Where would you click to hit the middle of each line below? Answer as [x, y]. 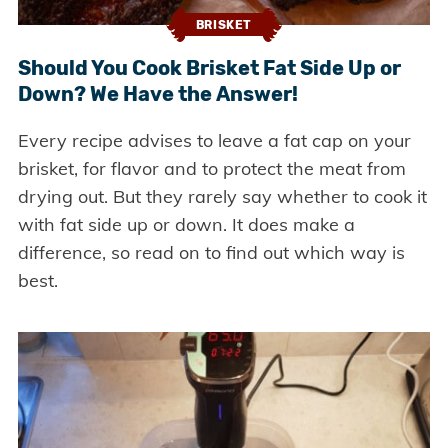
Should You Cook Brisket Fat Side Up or [209, 67]
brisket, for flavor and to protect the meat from [211, 168]
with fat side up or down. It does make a [186, 224]
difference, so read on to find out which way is [211, 252]
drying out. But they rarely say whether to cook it [222, 196]
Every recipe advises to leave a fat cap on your [214, 140]
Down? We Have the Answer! [157, 93]
